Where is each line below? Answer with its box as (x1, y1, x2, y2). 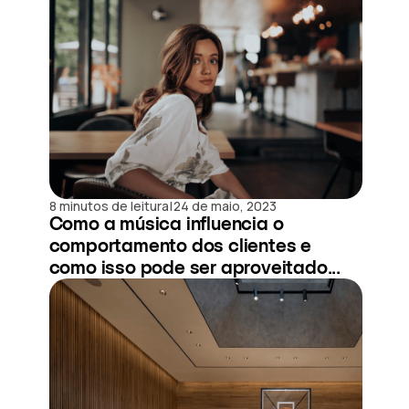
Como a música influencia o (48, 213, 284, 235)
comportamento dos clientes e (48, 235, 311, 257)
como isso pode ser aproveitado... (48, 257, 341, 278)
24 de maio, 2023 (173, 197, 277, 215)
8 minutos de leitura (48, 197, 169, 215)
